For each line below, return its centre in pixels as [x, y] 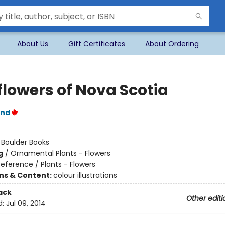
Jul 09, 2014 [26, 204]
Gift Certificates [97, 44]
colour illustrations [85, 175]
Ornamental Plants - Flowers [60, 153]
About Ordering [172, 44]
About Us [33, 44]
